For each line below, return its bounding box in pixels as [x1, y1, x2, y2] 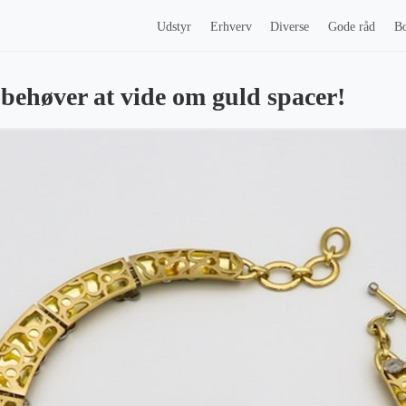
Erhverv [209, 19, 252, 34]
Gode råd [328, 19, 376, 34]
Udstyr [156, 19, 191, 34]
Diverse [270, 19, 310, 34]
